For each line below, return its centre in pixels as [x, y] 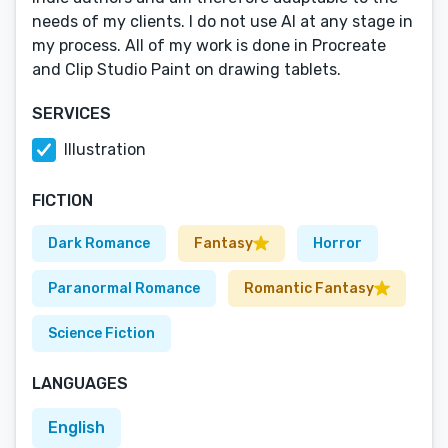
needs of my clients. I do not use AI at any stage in [222, 21]
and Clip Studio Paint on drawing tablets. [186, 69]
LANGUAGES [80, 383]
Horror [337, 243]
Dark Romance [99, 243]
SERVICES [71, 113]
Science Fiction [101, 333]
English [76, 427]
